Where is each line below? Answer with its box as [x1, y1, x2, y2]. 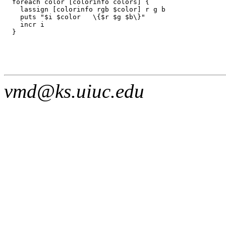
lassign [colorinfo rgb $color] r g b [4, 5, 165, 13]
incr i [4, 20, 44, 28]
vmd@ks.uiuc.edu [4, 80, 144, 102]
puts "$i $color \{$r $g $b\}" [4, 13, 145, 21]
